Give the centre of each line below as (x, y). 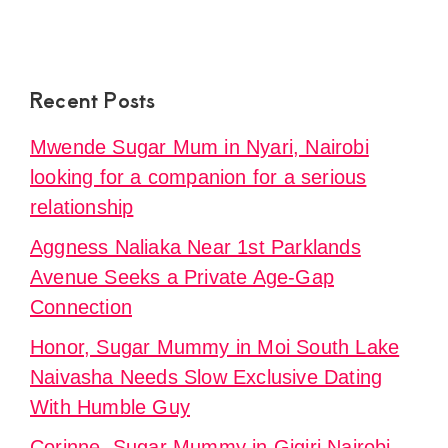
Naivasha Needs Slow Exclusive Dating (206, 376)
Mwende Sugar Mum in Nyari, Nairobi (199, 146)
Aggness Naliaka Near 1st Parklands (195, 246)
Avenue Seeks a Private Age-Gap (182, 276)
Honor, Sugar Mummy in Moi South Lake (215, 346)
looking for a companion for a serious (198, 176)
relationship (82, 206)
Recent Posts (93, 99)
